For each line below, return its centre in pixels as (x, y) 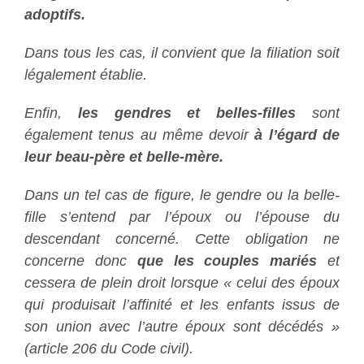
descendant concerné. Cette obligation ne (182, 238)
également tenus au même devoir (140, 134)
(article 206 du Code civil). (109, 348)
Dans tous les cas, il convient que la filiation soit (182, 52)
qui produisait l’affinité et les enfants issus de (182, 304)
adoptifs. (55, 14)
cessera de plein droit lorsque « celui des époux (182, 282)
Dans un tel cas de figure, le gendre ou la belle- (182, 195)
